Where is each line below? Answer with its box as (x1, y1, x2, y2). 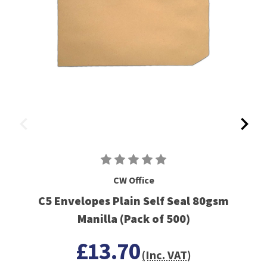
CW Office (113, 174, 154, 187)
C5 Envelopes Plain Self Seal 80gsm (38, 193, 229, 209)
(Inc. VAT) (142, 247, 192, 263)
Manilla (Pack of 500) (77, 211, 190, 226)
